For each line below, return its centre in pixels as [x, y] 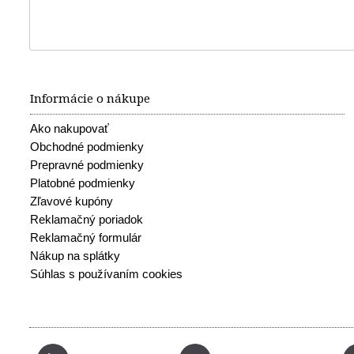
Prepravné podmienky [87, 165]
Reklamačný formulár [86, 238]
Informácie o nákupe [90, 99]
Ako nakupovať [70, 129]
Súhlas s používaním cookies [106, 274]
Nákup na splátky [75, 256]
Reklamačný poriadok [87, 220]
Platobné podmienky [83, 183]
